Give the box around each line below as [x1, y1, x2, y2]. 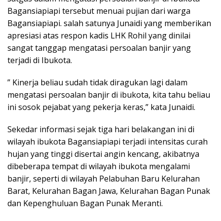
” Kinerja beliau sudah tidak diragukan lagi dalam [7, 76, 187, 88]
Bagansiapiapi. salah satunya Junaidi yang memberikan [7, 17, 211, 29]
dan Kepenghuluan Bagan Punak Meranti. [7, 197, 163, 209]
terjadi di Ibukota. [7, 54, 72, 66]
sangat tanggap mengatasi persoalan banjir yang [7, 42, 191, 53]
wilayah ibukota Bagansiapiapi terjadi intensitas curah [7, 136, 208, 147]
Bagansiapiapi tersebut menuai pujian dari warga [7, 5, 190, 16]
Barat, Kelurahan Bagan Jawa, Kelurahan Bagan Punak [7, 185, 210, 196]
